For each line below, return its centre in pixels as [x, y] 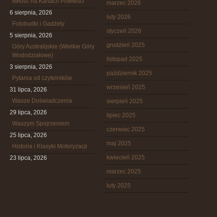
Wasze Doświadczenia [42, 101]
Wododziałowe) [33, 55]
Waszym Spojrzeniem [41, 124]
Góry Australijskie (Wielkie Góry [53, 46]
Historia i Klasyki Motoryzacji [50, 146]
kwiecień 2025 [126, 157]
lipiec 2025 [121, 115]
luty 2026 [119, 17]
